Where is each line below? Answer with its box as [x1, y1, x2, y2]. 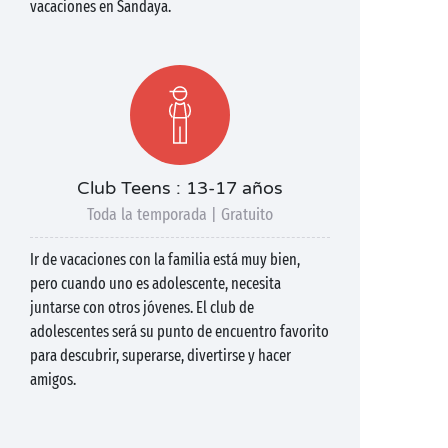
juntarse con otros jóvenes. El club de [30, 298, 254, 317]
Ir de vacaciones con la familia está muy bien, [30, 250, 300, 269]
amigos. [30, 370, 76, 389]
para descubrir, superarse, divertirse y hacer [30, 346, 291, 365]
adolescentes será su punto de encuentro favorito [30, 322, 329, 341]
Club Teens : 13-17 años [77, 177, 283, 199]
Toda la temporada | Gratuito [87, 204, 273, 225]
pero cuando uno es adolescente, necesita [30, 274, 281, 293]
